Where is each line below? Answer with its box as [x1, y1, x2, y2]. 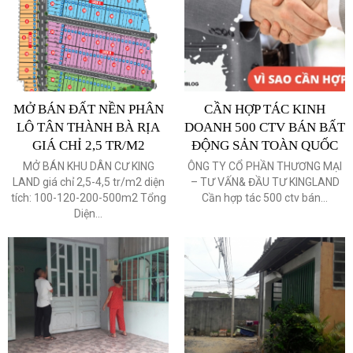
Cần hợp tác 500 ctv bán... [202, 191, 328, 205]
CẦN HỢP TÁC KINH [204, 102, 325, 117]
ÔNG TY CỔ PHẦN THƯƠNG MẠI [188, 160, 342, 173]
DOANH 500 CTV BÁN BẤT [184, 120, 345, 136]
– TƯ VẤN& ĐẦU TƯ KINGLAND [190, 176, 340, 189]
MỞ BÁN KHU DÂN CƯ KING [22, 160, 154, 173]
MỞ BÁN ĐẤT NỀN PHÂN [13, 102, 164, 117]
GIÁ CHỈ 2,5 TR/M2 [32, 138, 145, 154]
